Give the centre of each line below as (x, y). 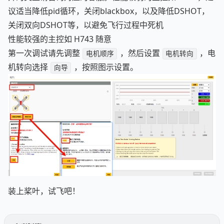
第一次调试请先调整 (45, 53)
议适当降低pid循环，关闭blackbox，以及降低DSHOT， (109, 11)
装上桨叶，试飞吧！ (44, 191)
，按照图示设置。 (105, 67)
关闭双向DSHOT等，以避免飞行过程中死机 (86, 25)
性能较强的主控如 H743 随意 (60, 39)
